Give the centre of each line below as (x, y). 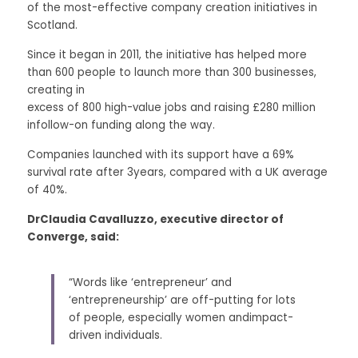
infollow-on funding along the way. (123, 125)
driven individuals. (117, 335)
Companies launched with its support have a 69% (161, 155)
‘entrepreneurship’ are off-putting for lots (182, 300)
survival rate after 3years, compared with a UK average (177, 172)
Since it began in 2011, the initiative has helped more (167, 55)
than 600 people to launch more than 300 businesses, (172, 72)
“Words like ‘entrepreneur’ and (150, 282)
